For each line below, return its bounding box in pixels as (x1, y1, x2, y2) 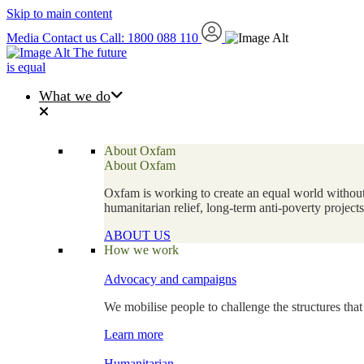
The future (73, 45, 127, 59)
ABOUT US (104, 228, 171, 242)
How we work (104, 243, 179, 257)
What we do (39, 88, 110, 104)
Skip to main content (6, 6, 112, 20)
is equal (6, 60, 45, 74)
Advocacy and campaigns (104, 272, 236, 286)
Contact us (42, 31, 97, 45)
